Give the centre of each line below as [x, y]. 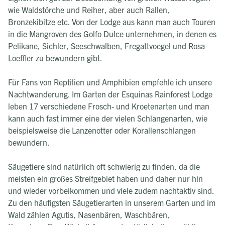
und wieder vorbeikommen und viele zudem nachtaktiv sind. [111, 190]
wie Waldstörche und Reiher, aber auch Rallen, [89, 9]
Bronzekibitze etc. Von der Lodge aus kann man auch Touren [112, 21]
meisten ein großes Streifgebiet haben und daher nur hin [105, 178]
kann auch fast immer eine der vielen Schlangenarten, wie [108, 118]
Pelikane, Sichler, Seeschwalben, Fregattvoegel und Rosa [106, 45]
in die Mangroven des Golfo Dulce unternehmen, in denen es [112, 33]
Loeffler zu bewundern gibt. [55, 58]
